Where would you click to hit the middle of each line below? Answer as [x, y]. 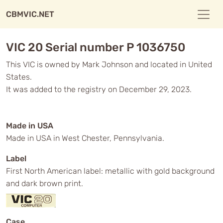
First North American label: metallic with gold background [110, 171]
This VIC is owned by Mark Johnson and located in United [109, 64]
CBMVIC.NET [30, 14]
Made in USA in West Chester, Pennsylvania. [85, 138]
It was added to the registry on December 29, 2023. [99, 89]
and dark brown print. [45, 183]
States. [19, 77]
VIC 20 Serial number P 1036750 [96, 47]
